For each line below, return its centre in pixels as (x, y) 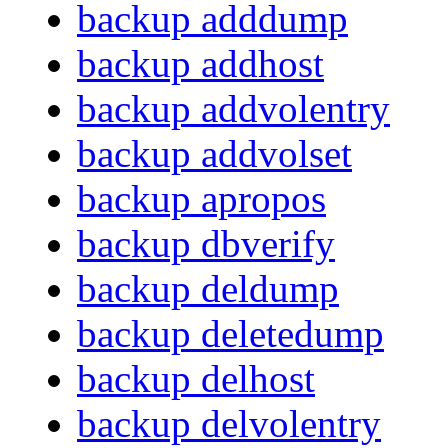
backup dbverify (206, 244)
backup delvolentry (229, 424)
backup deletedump (230, 334)
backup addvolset (214, 154)
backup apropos (201, 199)
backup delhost (196, 379)
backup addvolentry (233, 109)
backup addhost (200, 64)
